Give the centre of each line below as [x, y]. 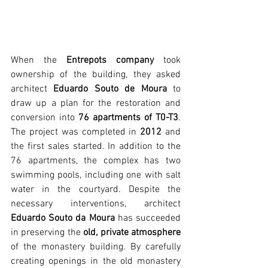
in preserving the [47, 233]
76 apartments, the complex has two [96, 161]
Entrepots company [110, 61]
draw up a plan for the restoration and [96, 104]
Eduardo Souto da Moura [63, 219]
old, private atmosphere [132, 233]
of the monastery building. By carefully [96, 247]
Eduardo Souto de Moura [110, 89]
